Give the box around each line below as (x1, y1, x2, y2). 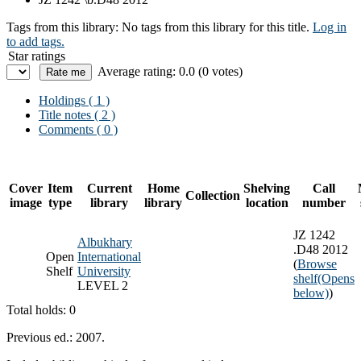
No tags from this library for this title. (122, 19, 309, 34)
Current (86, 180, 132, 195)
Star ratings (8, 48, 65, 63)
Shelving (243, 180, 290, 195)
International (77, 249, 141, 263)
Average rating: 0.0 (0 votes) (98, 64, 243, 78)
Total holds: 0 (6, 302, 76, 317)
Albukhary (77, 234, 132, 249)
